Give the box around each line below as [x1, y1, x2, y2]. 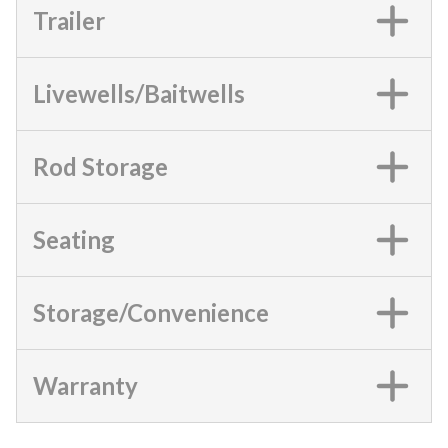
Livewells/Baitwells [33, 78, 245, 108]
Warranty [33, 370, 138, 400]
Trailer [33, 5, 105, 35]
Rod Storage [33, 151, 168, 181]
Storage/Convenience [33, 297, 269, 327]
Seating [33, 224, 115, 254]
